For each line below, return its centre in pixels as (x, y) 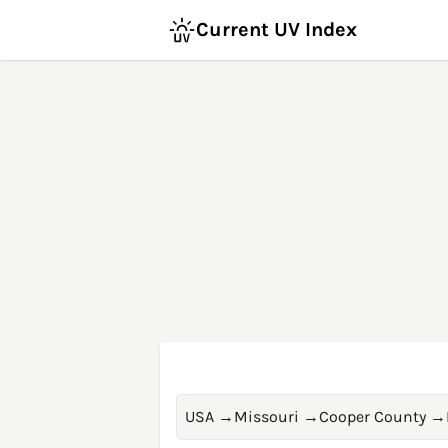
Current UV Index (276, 29)
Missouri (266, 416)
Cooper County (372, 416)
